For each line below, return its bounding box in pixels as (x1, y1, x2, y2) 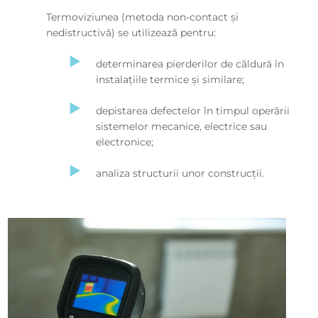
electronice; (95, 135, 153, 148)
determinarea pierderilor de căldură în (95, 57, 284, 70)
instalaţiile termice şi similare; (95, 72, 244, 86)
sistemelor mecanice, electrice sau (95, 119, 267, 133)
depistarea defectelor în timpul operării (95, 104, 290, 117)
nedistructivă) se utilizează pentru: (45, 26, 216, 39)
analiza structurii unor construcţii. (95, 166, 264, 180)
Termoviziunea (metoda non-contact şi (45, 10, 238, 23)
